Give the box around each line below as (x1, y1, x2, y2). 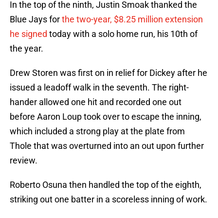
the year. (10, 43, 43, 54)
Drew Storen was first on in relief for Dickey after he (10, 68, 207, 78)
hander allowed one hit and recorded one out (10, 97, 182, 108)
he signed (10, 29, 47, 39)
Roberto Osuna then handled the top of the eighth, (10, 180, 201, 190)
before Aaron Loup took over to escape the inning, (10, 111, 201, 122)
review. (10, 155, 37, 166)
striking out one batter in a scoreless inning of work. (10, 194, 207, 205)
